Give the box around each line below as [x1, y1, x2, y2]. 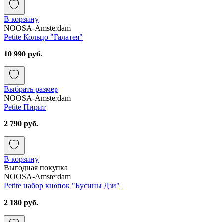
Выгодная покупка [4, 163, 68, 172]
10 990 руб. [4, 49, 42, 58]
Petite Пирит [4, 102, 46, 111]
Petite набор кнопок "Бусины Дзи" [4, 181, 120, 190]
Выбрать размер [4, 84, 58, 93]
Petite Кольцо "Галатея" [4, 32, 83, 41]
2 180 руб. [4, 198, 38, 207]
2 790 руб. [4, 119, 38, 128]
